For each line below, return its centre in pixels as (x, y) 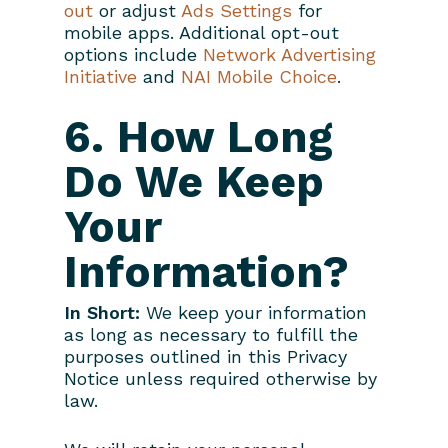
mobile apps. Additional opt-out (201, 32)
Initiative (100, 76)
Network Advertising (289, 54)
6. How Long (198, 136)
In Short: (102, 312)
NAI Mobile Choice (259, 76)
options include (133, 54)
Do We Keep (194, 181)
